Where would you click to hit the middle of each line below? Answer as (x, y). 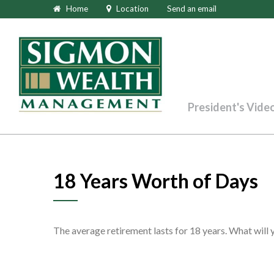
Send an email (192, 9)
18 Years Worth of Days (156, 181)
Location (132, 9)
